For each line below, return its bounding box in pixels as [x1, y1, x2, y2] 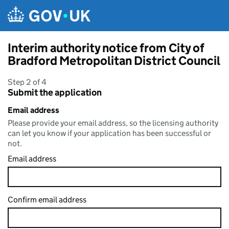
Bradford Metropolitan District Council [8, 53, 220, 68]
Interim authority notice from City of [8, 40, 204, 55]
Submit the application [8, 87, 102, 98]
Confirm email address [8, 195, 86, 204]
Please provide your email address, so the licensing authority [8, 118, 218, 128]
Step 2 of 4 [8, 77, 47, 87]
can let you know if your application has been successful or [8, 128, 211, 138]
